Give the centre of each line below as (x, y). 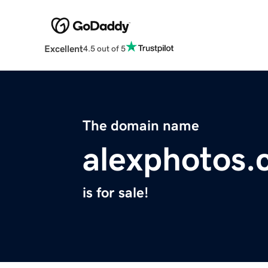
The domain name (141, 126)
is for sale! (115, 193)
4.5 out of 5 (104, 48)
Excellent (63, 49)
